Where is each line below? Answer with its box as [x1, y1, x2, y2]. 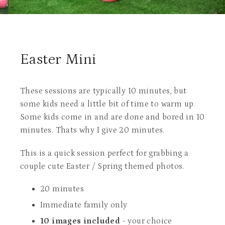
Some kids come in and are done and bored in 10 [20, 113, 205, 122]
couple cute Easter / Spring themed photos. [20, 162, 184, 171]
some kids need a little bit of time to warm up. [20, 99, 195, 108]
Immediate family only [40, 200, 128, 209]
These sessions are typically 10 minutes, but [20, 86, 187, 95]
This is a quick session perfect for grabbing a [20, 149, 189, 158]
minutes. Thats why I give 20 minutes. [20, 126, 165, 135]
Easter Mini [20, 51, 96, 68]
